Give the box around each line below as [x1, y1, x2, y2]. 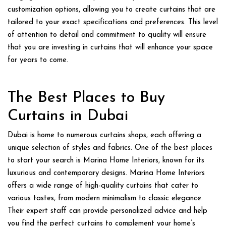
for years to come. [8, 56, 68, 64]
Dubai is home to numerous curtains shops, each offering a [8, 132, 201, 139]
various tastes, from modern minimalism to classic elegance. [8, 195, 203, 202]
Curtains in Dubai [8, 108, 128, 124]
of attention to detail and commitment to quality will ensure [8, 31, 206, 39]
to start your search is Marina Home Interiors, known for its [8, 157, 204, 164]
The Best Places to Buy [8, 90, 165, 106]
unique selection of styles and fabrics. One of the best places [8, 144, 212, 152]
